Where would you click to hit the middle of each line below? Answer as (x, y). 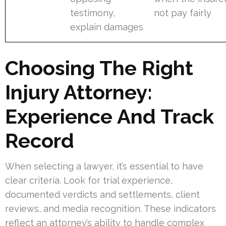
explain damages (107, 27)
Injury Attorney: (79, 92)
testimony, (93, 13)
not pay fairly (183, 13)
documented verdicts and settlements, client (102, 194)
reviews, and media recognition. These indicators (110, 208)
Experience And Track (109, 116)
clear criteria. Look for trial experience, (89, 180)
